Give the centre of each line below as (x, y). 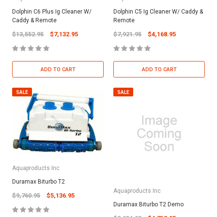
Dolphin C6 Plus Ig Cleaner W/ (52, 11)
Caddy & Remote (34, 20)
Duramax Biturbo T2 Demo (148, 204)
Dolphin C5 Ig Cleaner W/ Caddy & (158, 11)
